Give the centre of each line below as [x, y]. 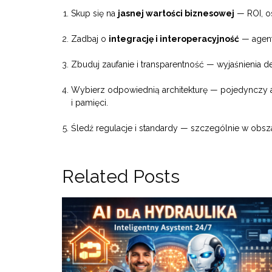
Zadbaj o [90, 39]
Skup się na [94, 14]
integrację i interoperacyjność [174, 39]
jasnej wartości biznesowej [176, 14]
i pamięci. [90, 103]
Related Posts [121, 177]
